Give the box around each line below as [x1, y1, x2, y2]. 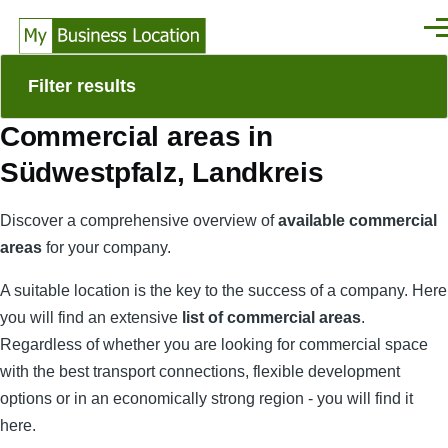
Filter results [28, 76, 136, 96]
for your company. [46, 239, 171, 256]
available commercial [278, 212, 437, 229]
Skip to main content [18, 5, 166, 22]
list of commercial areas [182, 309, 361, 326]
